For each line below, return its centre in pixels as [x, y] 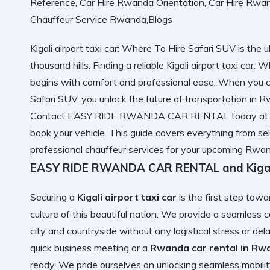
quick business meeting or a [90, 247]
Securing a [54, 197]
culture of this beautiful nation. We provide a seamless [147, 214]
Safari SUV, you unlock [80, 99]
